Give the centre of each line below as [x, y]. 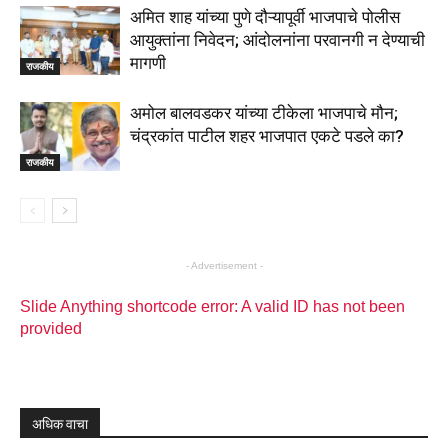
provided [51, 329]
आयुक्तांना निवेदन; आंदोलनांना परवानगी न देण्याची [277, 40]
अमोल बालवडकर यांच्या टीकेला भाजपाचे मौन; [264, 113]
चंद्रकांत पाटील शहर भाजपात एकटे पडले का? [267, 136]
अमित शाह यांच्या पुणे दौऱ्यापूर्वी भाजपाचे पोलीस [265, 17]
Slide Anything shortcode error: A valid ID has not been [212, 307]
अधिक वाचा [60, 424]
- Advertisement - [224, 266]
